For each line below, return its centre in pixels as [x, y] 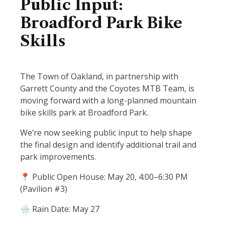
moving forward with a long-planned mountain [108, 100]
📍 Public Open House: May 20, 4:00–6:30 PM [104, 177]
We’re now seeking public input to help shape [106, 133]
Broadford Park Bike [101, 23]
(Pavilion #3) [44, 189]
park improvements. [58, 157]
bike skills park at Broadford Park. [84, 113]
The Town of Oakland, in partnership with [99, 76]
